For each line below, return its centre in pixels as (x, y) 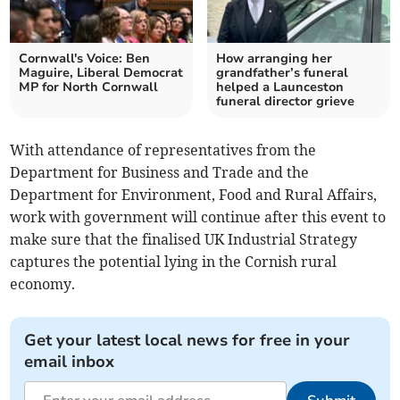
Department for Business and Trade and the (160, 173)
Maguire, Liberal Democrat (101, 73)
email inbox (70, 362)
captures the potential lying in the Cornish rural (174, 262)
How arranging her (274, 59)
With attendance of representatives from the (163, 150)
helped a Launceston (280, 87)
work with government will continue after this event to (198, 217)
